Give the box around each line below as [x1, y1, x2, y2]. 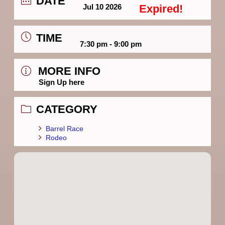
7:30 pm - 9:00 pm [80, 39, 142, 48]
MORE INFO [38, 64, 100, 77]
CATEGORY [36, 102, 97, 116]
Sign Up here [39, 77, 84, 86]
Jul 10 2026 [83, 2, 122, 11]
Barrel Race [46, 124, 83, 133]
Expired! [139, 2, 183, 15]
